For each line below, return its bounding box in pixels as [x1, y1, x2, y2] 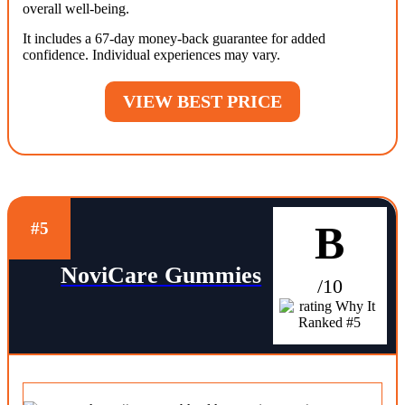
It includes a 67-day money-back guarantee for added [23, 30, 325, 46]
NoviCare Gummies [61, 262, 262, 289]
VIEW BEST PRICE [123, 90, 282, 111]
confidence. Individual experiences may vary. [23, 46, 280, 62]
